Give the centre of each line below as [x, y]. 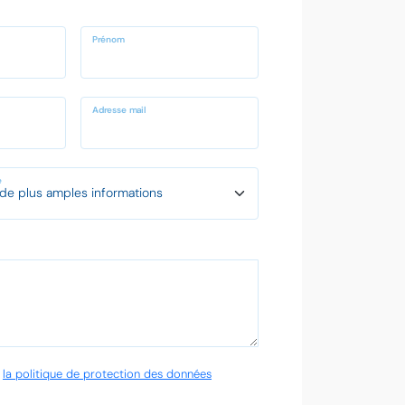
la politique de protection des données [107, 373]
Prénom [108, 39]
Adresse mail [119, 110]
